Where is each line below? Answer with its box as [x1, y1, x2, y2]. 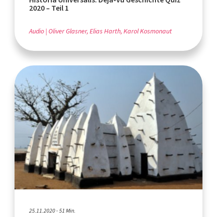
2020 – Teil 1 [29, 2, 69, 13]
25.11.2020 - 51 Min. [29, 206, 76, 215]
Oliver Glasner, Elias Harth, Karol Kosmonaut [48, 26, 172, 36]
